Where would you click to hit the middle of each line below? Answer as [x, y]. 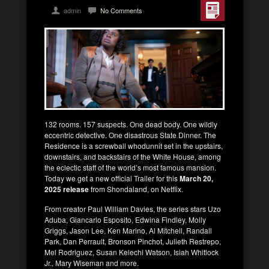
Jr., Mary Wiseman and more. [92, 262]
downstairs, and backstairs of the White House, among [133, 156]
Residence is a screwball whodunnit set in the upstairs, [134, 145]
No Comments [121, 10]
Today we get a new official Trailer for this [111, 178]
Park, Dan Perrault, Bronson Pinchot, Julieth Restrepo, [133, 241]
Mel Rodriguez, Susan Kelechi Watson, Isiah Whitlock [131, 252]
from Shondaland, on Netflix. [136, 189]
